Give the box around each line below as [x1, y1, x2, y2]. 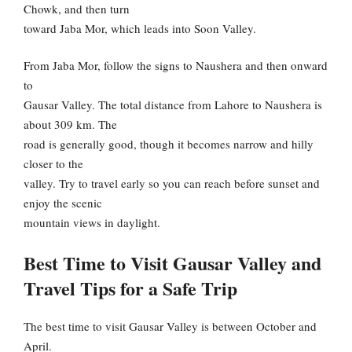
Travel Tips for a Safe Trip [24, 273, 237, 302]
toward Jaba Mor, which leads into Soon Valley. [24, 20, 256, 36]
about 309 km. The [24, 116, 117, 133]
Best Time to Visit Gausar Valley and [24, 248, 321, 277]
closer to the [24, 156, 83, 172]
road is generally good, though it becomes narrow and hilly [24, 136, 313, 152]
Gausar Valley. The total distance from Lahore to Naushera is [24, 97, 322, 113]
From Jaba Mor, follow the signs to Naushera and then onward [24, 57, 328, 74]
